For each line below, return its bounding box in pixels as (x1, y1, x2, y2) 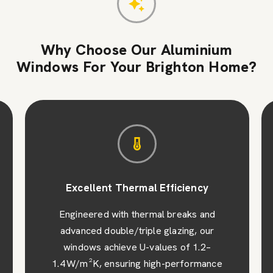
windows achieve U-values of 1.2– (63, 240, 210, 253)
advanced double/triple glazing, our (59, 224, 214, 237)
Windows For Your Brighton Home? (16, 57, 257, 76)
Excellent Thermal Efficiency (65, 180, 208, 194)
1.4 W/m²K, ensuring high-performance (51, 257, 222, 270)
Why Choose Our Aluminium (40, 40, 233, 59)
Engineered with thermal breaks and (58, 207, 215, 221)
